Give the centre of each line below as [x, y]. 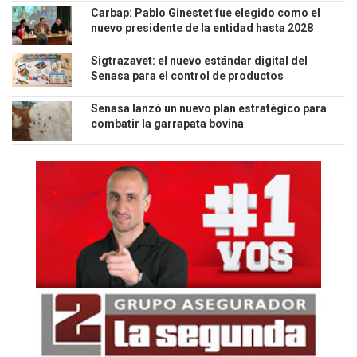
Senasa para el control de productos [187, 76]
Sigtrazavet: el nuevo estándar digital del [199, 61]
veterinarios [123, 91]
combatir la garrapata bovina [167, 124]
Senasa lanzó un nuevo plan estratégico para [209, 109]
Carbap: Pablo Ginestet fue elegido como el [206, 13]
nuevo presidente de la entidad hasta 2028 [202, 28]
